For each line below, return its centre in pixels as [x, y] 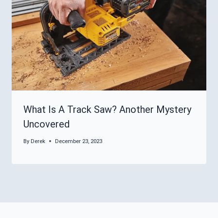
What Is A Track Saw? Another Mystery [107, 110]
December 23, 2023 [79, 141]
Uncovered [46, 124]
